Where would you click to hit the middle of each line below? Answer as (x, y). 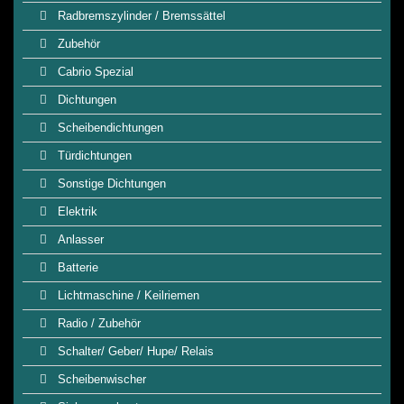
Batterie (76, 267)
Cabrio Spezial (94, 72)
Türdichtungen (93, 156)
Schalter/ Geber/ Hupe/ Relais (134, 351)
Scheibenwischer (100, 379)
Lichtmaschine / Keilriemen (127, 295)
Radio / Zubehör (97, 323)
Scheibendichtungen (109, 128)
